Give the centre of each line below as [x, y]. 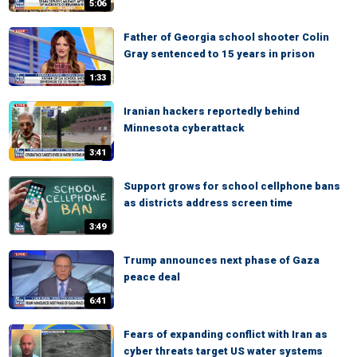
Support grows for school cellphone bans [232, 186]
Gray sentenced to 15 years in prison [219, 54]
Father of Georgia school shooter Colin [226, 37]
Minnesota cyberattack [184, 128]
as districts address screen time [208, 202]
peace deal [152, 277]
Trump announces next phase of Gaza [222, 260]
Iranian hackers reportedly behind [212, 112]
